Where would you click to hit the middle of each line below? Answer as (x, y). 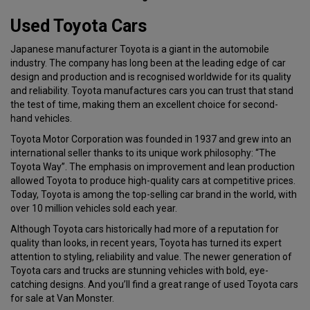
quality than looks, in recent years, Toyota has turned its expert (146, 243)
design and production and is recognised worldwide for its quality (151, 77)
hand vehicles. (41, 119)
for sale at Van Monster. (62, 299)
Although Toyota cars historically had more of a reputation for (145, 229)
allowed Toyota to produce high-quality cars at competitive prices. (153, 181)
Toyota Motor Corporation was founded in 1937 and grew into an (151, 139)
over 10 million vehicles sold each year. (94, 209)
